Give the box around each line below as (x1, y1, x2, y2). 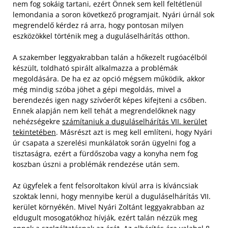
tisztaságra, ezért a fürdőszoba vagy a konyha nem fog (13, 148, 198, 158)
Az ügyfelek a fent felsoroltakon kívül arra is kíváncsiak (13, 180, 198, 190)
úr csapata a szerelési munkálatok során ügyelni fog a (13, 137, 196, 148)
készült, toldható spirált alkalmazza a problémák (13, 63, 178, 73)
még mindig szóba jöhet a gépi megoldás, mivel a (13, 84, 181, 94)
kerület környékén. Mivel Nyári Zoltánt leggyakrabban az (13, 202, 205, 212)
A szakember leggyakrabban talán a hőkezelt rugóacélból (13, 52, 207, 62)
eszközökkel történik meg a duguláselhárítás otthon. (13, 31, 190, 41)
